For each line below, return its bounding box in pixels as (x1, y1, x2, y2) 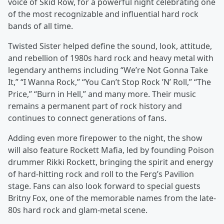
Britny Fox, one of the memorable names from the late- (8, 192, 216, 203)
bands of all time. (8, 20, 73, 31)
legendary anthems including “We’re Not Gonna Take (8, 64, 208, 75)
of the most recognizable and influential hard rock (8, 8, 198, 19)
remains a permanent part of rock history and (8, 100, 182, 111)
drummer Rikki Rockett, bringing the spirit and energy (8, 156, 213, 167)
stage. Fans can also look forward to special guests (8, 180, 200, 191)
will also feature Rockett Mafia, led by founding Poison (8, 144, 214, 155)
